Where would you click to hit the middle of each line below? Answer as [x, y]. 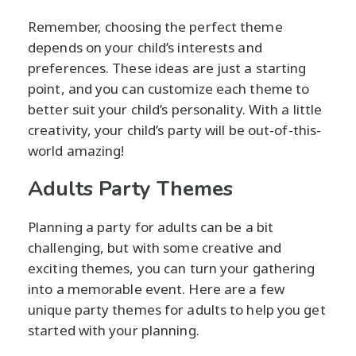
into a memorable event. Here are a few [156, 288]
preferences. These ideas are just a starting [167, 68]
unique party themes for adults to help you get [177, 309]
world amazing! [76, 150]
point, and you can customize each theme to [169, 88]
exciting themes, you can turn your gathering [172, 268]
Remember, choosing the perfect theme [155, 26]
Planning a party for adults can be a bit [151, 226]
